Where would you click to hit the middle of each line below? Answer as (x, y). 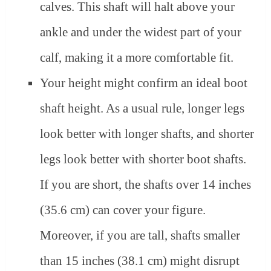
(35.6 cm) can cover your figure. (123, 210)
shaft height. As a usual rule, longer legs (142, 109)
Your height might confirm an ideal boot (144, 83)
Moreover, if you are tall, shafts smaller (140, 236)
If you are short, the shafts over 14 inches (146, 185)
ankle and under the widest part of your (141, 32)
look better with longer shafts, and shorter (147, 134)
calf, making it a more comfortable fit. (137, 58)
